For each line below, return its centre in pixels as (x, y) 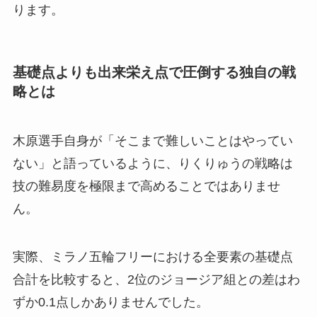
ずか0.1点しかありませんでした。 (110, 302)
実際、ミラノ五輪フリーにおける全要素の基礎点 (152, 257)
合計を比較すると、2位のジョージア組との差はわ (156, 279)
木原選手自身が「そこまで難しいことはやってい (152, 140)
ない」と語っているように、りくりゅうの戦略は (152, 163)
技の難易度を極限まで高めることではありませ (146, 186)
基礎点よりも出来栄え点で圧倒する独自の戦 (154, 73)
